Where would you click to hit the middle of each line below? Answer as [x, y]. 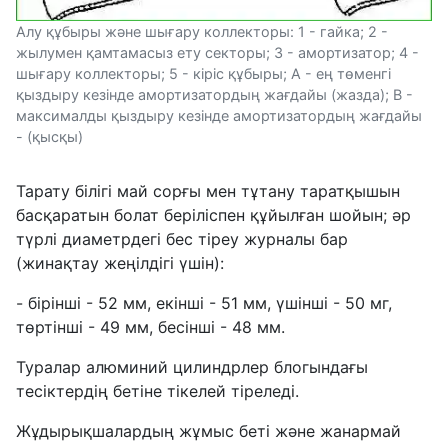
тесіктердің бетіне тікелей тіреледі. [157, 391]
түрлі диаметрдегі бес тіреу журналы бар [182, 239]
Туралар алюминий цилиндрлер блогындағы [192, 367]
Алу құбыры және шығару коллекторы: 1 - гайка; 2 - [202, 32]
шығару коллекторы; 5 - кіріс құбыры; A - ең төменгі [203, 74]
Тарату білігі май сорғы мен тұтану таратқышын [208, 191]
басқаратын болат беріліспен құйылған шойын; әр [213, 215]
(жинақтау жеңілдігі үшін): [120, 263]
